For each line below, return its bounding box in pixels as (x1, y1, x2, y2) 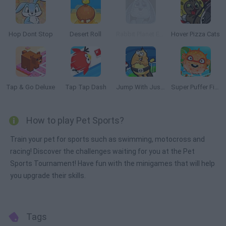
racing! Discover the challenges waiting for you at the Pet (10, 147, 195, 155)
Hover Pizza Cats (171, 30, 220, 38)
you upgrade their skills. (10, 172, 86, 180)
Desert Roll (70, 30, 101, 38)
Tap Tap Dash (65, 83, 106, 91)
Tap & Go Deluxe (6, 83, 55, 91)
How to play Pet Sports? (26, 115, 124, 126)
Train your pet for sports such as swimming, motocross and (10, 135, 205, 143)
